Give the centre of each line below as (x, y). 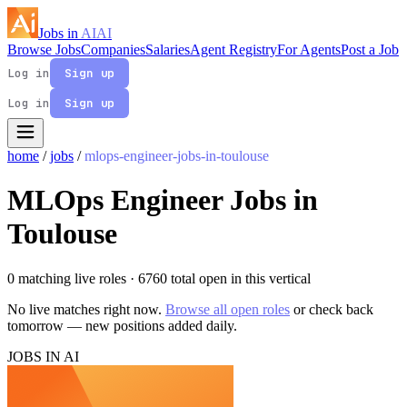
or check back (332, 309)
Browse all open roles (228, 309)
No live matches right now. (86, 309)
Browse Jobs (44, 50)
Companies (113, 50)
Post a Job (370, 50)
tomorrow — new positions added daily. (122, 325)
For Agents (309, 50)
